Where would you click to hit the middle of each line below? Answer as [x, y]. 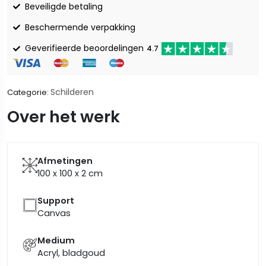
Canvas [54, 213]
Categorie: [29, 93]
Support [56, 201]
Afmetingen [65, 161]
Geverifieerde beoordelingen [84, 48]
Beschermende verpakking [80, 27]
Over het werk [64, 117]
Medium [56, 241]
